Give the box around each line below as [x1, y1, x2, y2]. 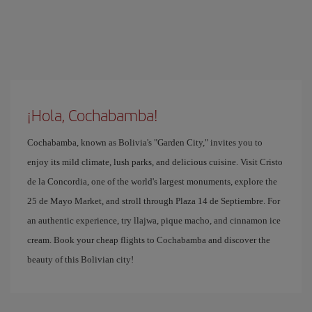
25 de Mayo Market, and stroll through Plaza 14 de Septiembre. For [27, 195, 280, 206]
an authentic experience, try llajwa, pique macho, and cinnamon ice [27, 214, 281, 226]
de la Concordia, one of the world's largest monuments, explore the [27, 175, 277, 187]
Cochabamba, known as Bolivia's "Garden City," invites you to [27, 136, 263, 148]
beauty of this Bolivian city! [27, 253, 134, 265]
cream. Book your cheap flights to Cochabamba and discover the [27, 234, 270, 245]
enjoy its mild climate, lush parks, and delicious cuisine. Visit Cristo [27, 156, 283, 167]
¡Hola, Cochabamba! [27, 103, 158, 126]
